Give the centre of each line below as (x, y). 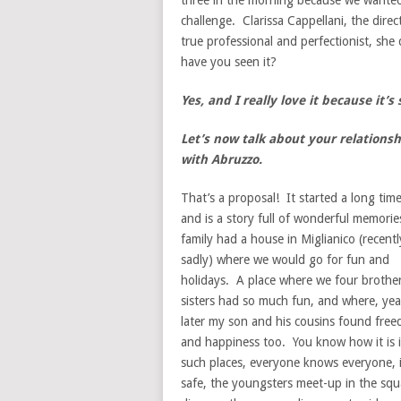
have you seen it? (229, 62)
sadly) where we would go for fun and (285, 260)
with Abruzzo (220, 159)
